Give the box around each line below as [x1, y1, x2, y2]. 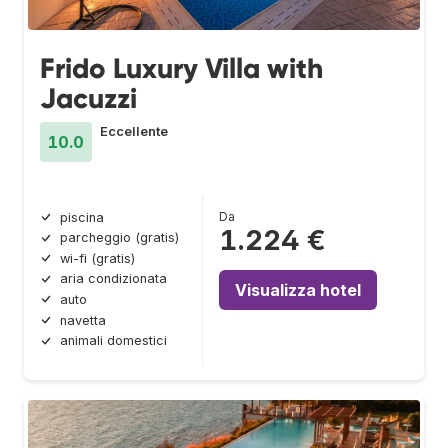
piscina [60, 209, 104, 225]
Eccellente [100, 123, 168, 139]
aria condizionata [60, 271, 167, 287]
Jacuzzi [40, 80, 137, 116]
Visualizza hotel [235, 279, 361, 300]
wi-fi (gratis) [60, 250, 135, 266]
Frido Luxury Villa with [40, 50, 323, 86]
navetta [60, 312, 106, 328]
